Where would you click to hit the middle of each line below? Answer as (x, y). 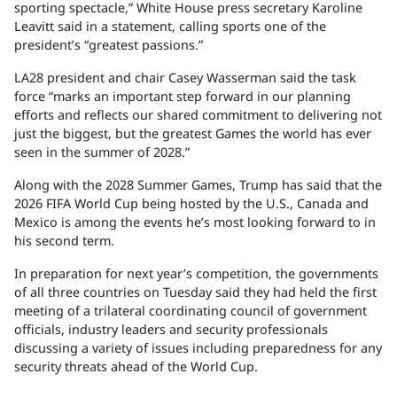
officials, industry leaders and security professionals (171, 330)
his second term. (64, 241)
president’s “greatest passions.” (109, 45)
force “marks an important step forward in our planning (183, 97)
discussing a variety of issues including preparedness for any (198, 348)
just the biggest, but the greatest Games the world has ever (193, 134)
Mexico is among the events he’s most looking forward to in (195, 222)
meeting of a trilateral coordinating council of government (191, 311)
